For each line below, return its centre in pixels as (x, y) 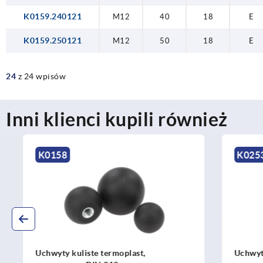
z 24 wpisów (42, 76)
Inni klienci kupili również (117, 119)
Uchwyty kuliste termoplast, (73, 253)
